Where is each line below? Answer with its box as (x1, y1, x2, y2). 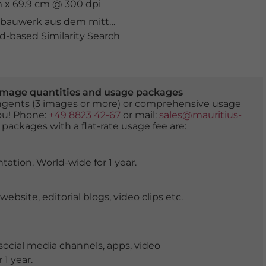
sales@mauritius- (159, 109, 242, 121)
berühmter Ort (190, 16, 261, 27)
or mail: (120, 109, 159, 121)
